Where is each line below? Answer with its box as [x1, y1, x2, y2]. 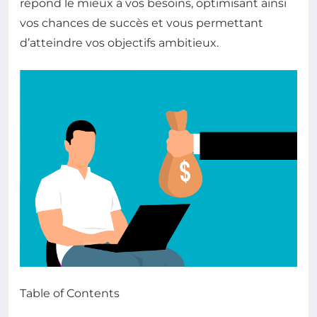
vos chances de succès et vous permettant [20, 16, 263, 30]
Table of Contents [20, 287, 120, 301]
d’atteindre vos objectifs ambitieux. [20, 36, 219, 50]
